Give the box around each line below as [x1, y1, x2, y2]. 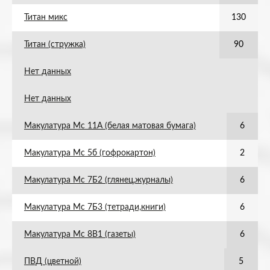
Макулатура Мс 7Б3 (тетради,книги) [24, 203, 166, 212]
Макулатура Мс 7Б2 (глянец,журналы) [24, 176, 173, 184]
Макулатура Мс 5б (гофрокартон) [24, 149, 155, 157]
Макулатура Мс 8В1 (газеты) [24, 230, 136, 239]
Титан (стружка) [24, 40, 86, 49]
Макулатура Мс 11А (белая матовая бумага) [24, 122, 196, 130]
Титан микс [24, 13, 67, 22]
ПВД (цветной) [24, 257, 81, 266]
